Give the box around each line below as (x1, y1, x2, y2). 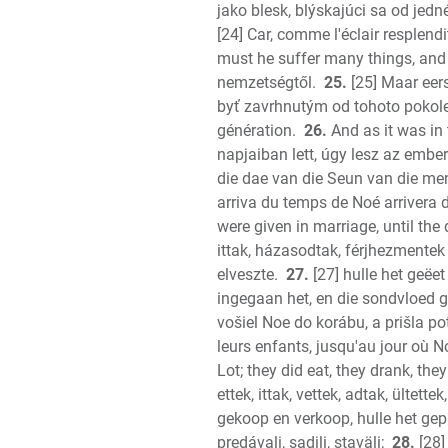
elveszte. (217, 265, 278, 284)
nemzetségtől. (217, 73, 316, 92)
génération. (217, 121, 296, 140)
